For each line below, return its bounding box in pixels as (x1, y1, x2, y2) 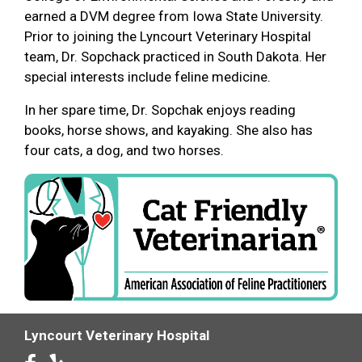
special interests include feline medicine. (24, 69, 271, 86)
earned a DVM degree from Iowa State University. (24, 8, 323, 25)
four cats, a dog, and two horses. (24, 142, 224, 159)
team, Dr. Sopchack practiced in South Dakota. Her (24, 48, 326, 65)
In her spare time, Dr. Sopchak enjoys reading (24, 102, 296, 119)
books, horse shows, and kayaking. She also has (24, 122, 313, 139)
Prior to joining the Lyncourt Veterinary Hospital (24, 28, 311, 45)
